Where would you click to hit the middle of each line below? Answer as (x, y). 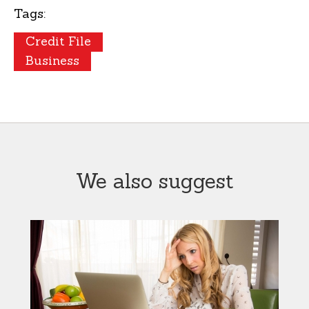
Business (52, 61)
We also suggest (154, 181)
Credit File (58, 41)
